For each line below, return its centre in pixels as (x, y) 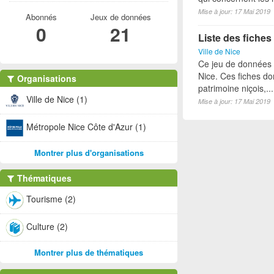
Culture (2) (47, 226)
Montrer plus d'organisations (89, 153)
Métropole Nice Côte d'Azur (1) (86, 126)
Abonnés (41, 17)
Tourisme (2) (51, 198)
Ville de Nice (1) (57, 99)
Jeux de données (120, 17)
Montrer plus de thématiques (89, 252)
